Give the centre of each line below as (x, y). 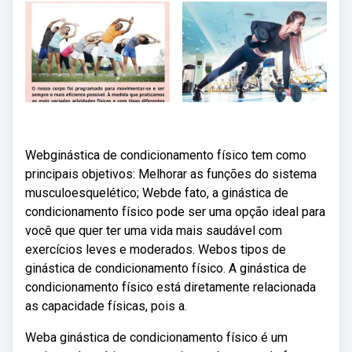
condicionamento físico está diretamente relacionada (170, 287)
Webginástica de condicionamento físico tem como (166, 155)
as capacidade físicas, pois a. (106, 306)
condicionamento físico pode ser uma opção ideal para (175, 212)
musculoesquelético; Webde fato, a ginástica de (157, 193)
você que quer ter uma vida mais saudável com (154, 231)
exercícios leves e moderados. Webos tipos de (156, 249)
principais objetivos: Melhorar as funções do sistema (171, 174)
